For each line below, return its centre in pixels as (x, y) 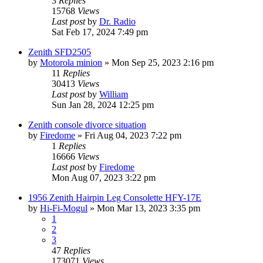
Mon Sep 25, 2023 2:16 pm (163, 62)
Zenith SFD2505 (60, 52)
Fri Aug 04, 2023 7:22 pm (133, 135)
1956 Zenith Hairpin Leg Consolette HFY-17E (115, 197)
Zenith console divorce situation (87, 124)
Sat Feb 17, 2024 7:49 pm (100, 32)
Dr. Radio (117, 21)
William (114, 94)
